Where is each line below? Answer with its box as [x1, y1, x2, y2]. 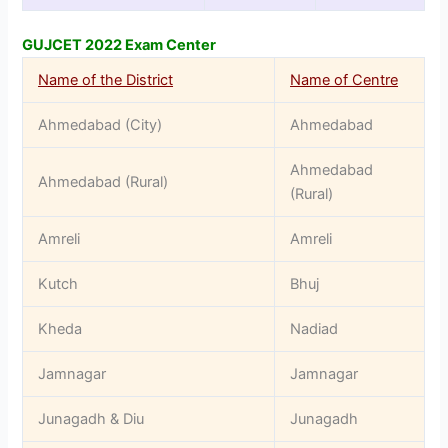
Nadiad [290, 320, 339, 339]
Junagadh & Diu [38, 410, 145, 429]
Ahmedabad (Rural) [38, 173, 169, 192]
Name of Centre [290, 71, 399, 90]
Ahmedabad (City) [38, 116, 163, 135]
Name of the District [38, 71, 174, 90]
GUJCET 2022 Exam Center [22, 36, 217, 55]
